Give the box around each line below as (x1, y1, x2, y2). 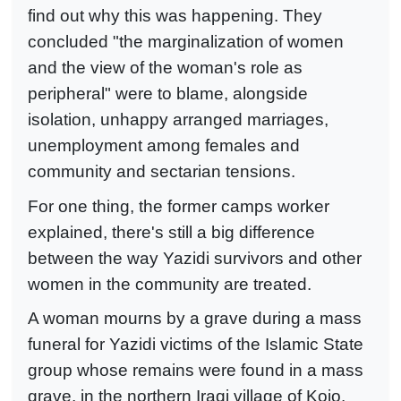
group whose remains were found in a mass (28, 361, 363, 380)
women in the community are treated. (28, 274, 311, 294)
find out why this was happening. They (28, 6, 322, 26)
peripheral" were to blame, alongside (28, 84, 308, 104)
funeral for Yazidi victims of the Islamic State (28, 335, 363, 354)
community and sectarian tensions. (28, 162, 295, 182)
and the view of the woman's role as (28, 58, 303, 78)
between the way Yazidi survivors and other (28, 248, 362, 268)
